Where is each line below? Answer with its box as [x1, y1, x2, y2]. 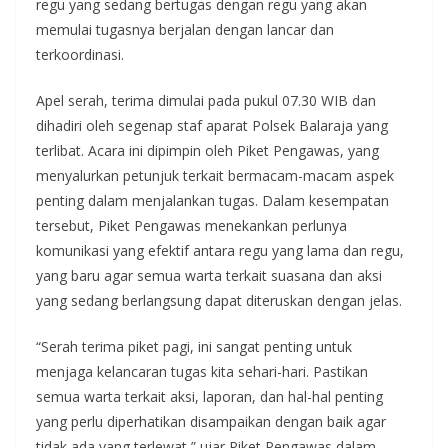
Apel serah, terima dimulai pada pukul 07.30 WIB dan [36, 91, 376, 110]
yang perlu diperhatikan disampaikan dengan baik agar [36, 412, 386, 431]
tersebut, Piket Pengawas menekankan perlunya [36, 216, 347, 235]
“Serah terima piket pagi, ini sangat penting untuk [36, 337, 352, 356]
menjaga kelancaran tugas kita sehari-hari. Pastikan [36, 362, 368, 381]
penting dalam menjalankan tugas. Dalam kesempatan [36, 191, 389, 210]
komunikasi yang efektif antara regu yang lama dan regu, [36, 241, 404, 260]
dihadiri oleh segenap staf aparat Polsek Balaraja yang [36, 116, 388, 135]
